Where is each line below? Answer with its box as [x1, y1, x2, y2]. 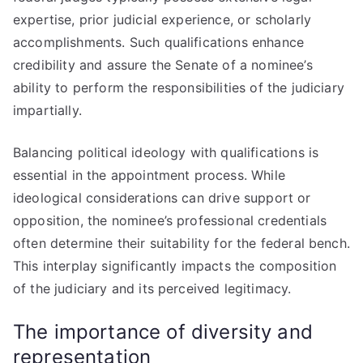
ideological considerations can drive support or [13, 190, 311, 206]
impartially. [13, 102, 82, 118]
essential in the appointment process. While [13, 167, 285, 183]
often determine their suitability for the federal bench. [13, 235, 350, 251]
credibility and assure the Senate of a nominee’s [13, 57, 313, 73]
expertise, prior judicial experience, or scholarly [13, 11, 312, 28]
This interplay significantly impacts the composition [13, 258, 337, 274]
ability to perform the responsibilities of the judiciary [13, 79, 344, 96]
